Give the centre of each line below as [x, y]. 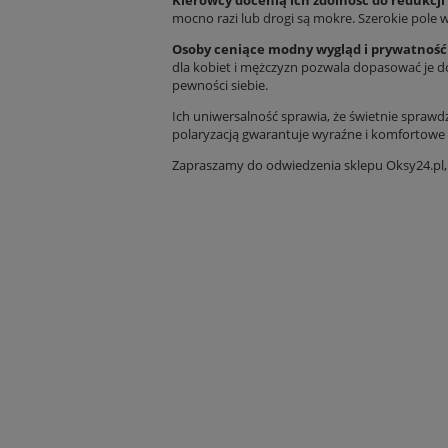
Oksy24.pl [415, 165]
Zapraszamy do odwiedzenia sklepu [279, 165]
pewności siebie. [220, 85]
